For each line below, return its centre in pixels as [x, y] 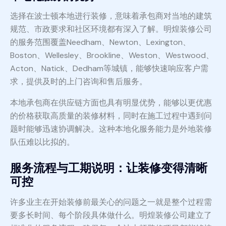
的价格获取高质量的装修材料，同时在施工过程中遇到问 [111, 116]
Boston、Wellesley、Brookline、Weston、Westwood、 [112, 55]
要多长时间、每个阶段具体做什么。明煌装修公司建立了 [111, 215]
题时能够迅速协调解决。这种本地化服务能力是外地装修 [111, 129]
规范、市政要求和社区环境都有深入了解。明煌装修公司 [111, 29]
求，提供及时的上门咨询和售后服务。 [79, 82]
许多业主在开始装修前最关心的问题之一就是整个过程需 [111, 202]
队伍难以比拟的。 [42, 142]
